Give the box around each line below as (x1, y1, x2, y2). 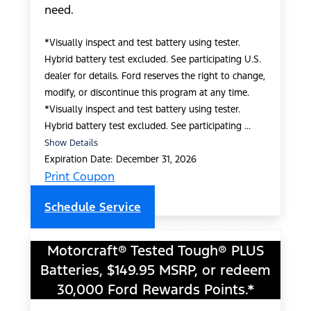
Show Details (44, 137, 98, 149)
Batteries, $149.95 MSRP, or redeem (40, 261, 271, 280)
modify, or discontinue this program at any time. (44, 86, 249, 99)
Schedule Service (44, 199, 141, 215)
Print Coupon (44, 168, 115, 184)
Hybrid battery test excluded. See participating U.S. (44, 53, 261, 65)
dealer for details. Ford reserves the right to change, (44, 69, 265, 82)
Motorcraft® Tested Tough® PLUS (47, 242, 264, 260)
